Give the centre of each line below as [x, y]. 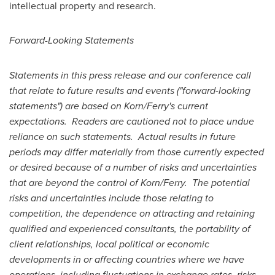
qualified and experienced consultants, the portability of [130, 229]
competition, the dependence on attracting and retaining [132, 213]
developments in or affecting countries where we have [127, 259]
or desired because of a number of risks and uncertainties [133, 167]
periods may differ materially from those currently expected [137, 152]
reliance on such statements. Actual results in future [122, 137]
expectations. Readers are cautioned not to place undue [132, 121]
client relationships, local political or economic [109, 244]
